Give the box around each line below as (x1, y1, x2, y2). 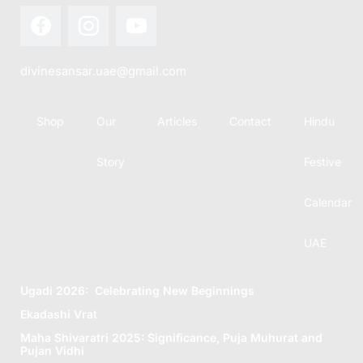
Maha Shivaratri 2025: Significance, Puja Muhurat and (20, 330, 322, 344)
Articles (157, 114, 197, 129)
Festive (304, 155, 341, 169)
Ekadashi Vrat (20, 306, 97, 321)
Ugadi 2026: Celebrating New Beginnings (20, 283, 254, 297)
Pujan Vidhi (20, 343, 84, 357)
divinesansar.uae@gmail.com (20, 63, 186, 79)
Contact (229, 114, 271, 129)
